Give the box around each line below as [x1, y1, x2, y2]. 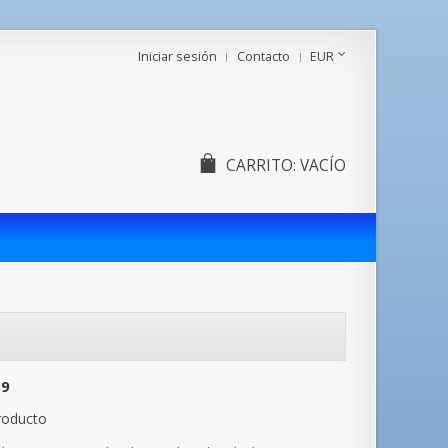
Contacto [237, 48, 290, 65]
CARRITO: [225, 155, 296, 176]
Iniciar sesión [138, 48, 217, 65]
